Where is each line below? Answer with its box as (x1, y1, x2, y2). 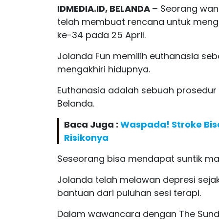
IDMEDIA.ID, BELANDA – (57, 2, 158, 15)
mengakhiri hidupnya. (57, 63, 150, 75)
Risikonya (64, 131, 109, 144)
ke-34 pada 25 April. (57, 28, 146, 41)
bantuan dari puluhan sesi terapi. (57, 186, 201, 199)
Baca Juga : (64, 118, 120, 131)
